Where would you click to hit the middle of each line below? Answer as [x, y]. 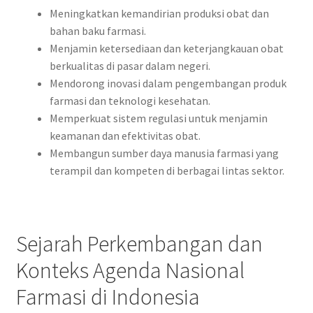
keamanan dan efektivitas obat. [125, 136]
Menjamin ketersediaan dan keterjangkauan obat [166, 49]
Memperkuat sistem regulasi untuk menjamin [158, 118]
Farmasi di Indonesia [108, 297]
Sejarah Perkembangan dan [139, 244]
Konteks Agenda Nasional [130, 271]
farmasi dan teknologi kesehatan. [130, 101]
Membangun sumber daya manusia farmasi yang [164, 153]
